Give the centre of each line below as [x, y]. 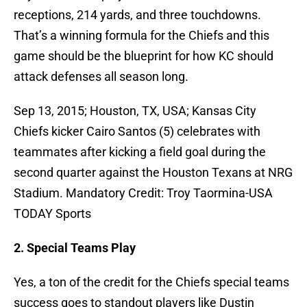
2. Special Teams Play [75, 248]
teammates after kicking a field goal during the [140, 152]
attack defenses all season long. [101, 77]
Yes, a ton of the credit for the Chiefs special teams [151, 282]
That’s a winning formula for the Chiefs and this [142, 36]
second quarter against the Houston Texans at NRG [153, 173]
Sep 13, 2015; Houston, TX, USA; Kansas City [135, 111]
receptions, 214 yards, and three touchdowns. [137, 15]
